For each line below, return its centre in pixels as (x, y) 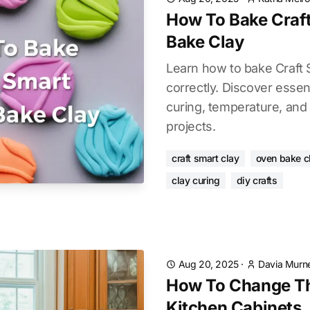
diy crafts (257, 180)
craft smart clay (206, 158)
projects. (191, 126)
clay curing (196, 180)
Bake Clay (205, 42)
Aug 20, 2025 (208, 264)
